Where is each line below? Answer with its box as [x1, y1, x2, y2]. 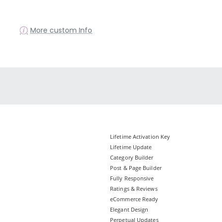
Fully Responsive [110, 174, 154, 182]
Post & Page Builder [110, 164, 162, 172]
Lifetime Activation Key [110, 133, 170, 141]
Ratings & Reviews [110, 185, 158, 193]
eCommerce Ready [110, 195, 159, 203]
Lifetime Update [110, 143, 152, 151]
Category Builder [110, 154, 154, 162]
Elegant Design [110, 206, 149, 214]
